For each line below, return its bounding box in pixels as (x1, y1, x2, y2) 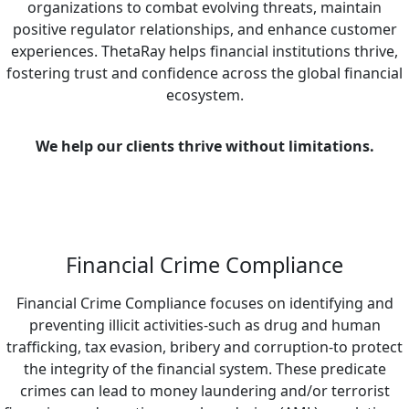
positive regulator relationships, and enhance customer (12, 18, 397, 39)
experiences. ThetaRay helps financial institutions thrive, (11, 40, 398, 61)
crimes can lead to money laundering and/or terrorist (19, 380, 390, 401)
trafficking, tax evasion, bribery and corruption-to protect (6, 336, 403, 357)
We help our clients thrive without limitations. (35, 135, 374, 156)
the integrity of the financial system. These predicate (23, 358, 386, 379)
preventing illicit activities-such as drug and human (28, 314, 381, 335)
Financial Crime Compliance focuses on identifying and (16, 292, 393, 313)
